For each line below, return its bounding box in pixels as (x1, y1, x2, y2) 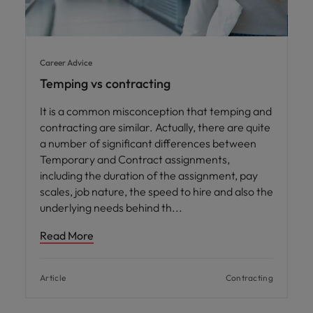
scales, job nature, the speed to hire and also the (40, 184, 273, 199)
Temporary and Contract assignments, (40, 152, 230, 167)
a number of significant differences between (40, 136, 256, 151)
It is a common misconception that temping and (40, 104, 272, 119)
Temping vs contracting (40, 75, 170, 92)
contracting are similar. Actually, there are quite (40, 120, 270, 135)
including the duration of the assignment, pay (40, 168, 258, 183)
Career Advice (40, 57, 92, 68)
